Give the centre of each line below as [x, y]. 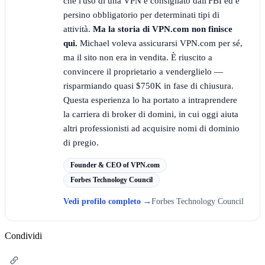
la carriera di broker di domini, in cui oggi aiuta [151, 114]
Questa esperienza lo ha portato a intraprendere [150, 100]
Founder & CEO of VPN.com [115, 165]
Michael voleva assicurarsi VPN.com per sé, [160, 43]
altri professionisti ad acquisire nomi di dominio [151, 128]
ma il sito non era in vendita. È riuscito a [138, 57]
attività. [78, 29]
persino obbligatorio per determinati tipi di [141, 14]
